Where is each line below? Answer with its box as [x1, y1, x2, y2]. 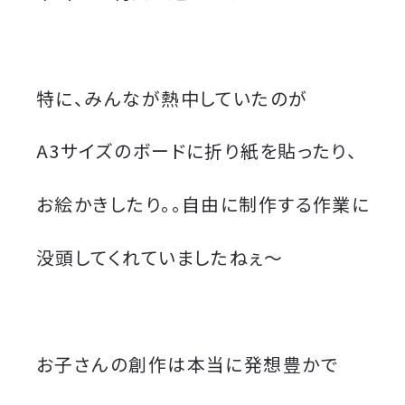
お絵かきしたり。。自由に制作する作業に [36, 191, 371, 218]
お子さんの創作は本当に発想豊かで [36, 350, 339, 377]
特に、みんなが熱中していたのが [36, 84, 308, 111]
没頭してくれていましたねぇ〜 [36, 244, 284, 271]
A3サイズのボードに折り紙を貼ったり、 [36, 137, 358, 165]
